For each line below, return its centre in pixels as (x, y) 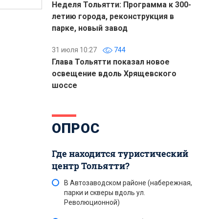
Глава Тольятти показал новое (111, 62)
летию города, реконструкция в (113, 16)
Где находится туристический (120, 153)
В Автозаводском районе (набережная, (128, 183)
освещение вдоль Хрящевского (114, 74)
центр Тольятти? (91, 166)
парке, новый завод (90, 28)
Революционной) (92, 202)
